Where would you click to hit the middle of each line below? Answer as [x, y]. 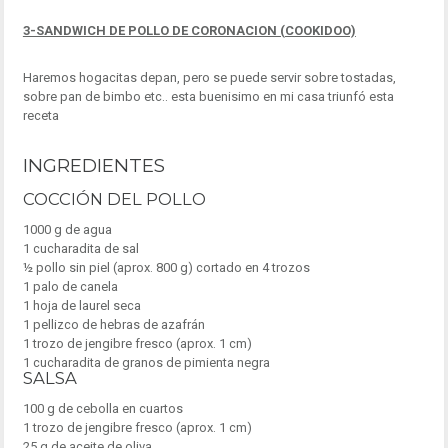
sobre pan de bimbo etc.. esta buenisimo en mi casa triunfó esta [208, 96]
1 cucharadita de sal [80, 249]
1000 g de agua [67, 230]
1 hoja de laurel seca [81, 306]
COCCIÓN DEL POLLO [114, 199]
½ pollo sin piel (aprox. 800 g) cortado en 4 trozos [166, 268]
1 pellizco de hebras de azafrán [113, 325]
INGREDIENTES [93, 166]
